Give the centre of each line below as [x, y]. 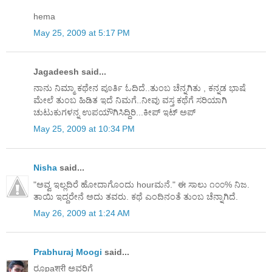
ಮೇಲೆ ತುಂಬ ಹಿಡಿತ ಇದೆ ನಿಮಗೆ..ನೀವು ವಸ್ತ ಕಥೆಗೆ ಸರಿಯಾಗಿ [130, 100]
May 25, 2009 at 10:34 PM [84, 129]
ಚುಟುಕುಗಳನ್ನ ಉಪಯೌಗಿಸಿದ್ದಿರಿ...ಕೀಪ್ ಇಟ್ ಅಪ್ [114, 113]
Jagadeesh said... [70, 71]
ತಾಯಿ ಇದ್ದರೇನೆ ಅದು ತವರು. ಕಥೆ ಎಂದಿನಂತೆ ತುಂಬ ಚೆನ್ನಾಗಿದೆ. [136, 196]
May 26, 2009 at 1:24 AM [82, 213]
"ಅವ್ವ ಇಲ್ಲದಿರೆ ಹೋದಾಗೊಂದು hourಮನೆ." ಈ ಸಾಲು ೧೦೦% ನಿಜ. [141, 184]
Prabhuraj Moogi [68, 252]
